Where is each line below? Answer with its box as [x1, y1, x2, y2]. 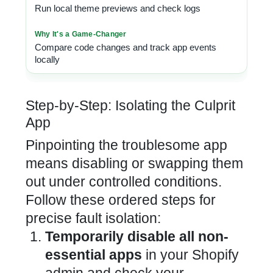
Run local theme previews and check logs [35, 3, 200, 13]
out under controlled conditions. [26, 174, 222, 190]
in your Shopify [142, 247, 239, 263]
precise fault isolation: [26, 210, 161, 226]
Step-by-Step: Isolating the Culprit [26, 97, 235, 113]
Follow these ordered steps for [26, 192, 216, 208]
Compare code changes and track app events [35, 42, 216, 52]
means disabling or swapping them [26, 155, 243, 171]
